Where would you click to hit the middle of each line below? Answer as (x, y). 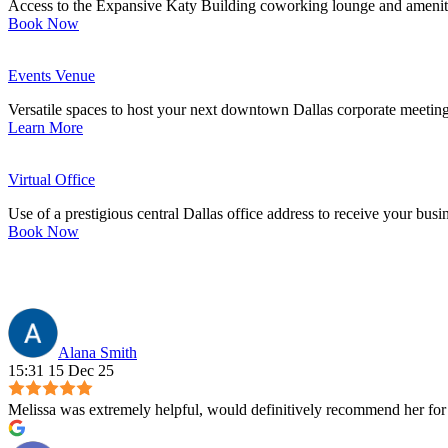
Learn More (45, 128)
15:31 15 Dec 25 (61, 371)
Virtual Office (51, 180)
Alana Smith (97, 353)
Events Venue (51, 76)
